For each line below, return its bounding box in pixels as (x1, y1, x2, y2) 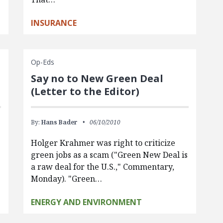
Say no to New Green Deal (30, 72, 163, 85)
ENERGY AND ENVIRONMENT (30, 197, 142, 208)
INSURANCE (30, 17, 77, 28)
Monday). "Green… (30, 173, 102, 184)
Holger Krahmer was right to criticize (30, 137, 175, 148)
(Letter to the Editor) (30, 85, 139, 98)
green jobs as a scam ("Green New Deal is (30, 149, 188, 160)
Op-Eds (30, 57, 54, 67)
